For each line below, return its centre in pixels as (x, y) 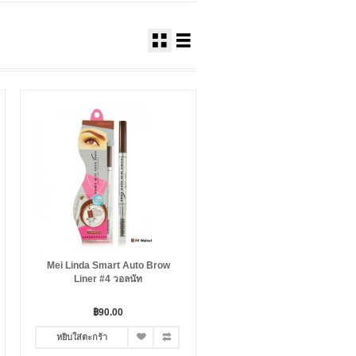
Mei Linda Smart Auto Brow (108, 265)
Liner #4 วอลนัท (108, 279)
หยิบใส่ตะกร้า (82, 337)
